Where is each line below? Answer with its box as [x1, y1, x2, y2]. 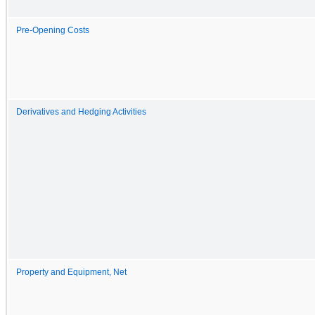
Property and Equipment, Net [16, 267, 127, 276]
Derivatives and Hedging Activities [16, 107, 146, 116]
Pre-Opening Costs [16, 25, 89, 34]
